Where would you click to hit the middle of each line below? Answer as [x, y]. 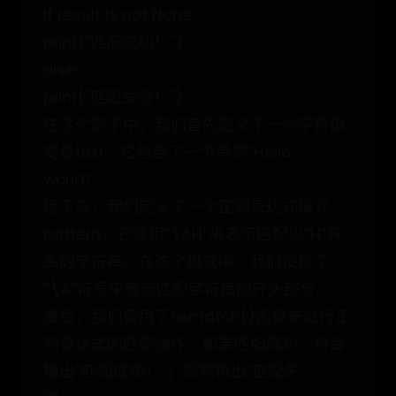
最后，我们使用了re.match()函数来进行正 [197, 316]
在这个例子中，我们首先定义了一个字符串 [194, 125]
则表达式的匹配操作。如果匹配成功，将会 [194, 344]
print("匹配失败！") [113, 97]
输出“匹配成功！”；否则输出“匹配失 [172, 371]
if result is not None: [119, 15]
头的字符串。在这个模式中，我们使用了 [187, 262]
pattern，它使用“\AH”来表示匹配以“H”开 [193, 234]
